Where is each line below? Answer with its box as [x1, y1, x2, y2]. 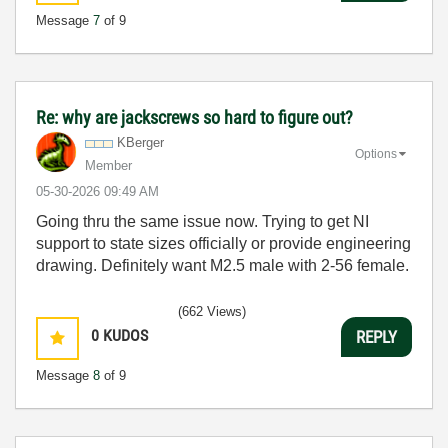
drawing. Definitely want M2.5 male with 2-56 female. [36, 257, 409, 275]
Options [355, 147, 397, 162]
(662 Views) [178, 304, 246, 320]
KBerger [117, 135, 164, 151]
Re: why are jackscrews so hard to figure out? [36, 107, 353, 129]
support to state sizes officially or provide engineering [36, 235, 411, 253]
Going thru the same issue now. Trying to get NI [36, 213, 369, 231]
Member [85, 158, 132, 174]
